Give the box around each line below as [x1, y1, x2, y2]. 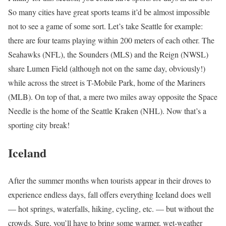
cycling [116, 203, 139, 214]
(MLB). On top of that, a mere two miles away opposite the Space [8, 91, 217, 102]
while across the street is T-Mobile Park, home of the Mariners [8, 77, 205, 88]
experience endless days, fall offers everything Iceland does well [8, 189, 211, 200]
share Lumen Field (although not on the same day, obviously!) [8, 63, 205, 74]
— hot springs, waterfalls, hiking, [8, 203, 116, 214]
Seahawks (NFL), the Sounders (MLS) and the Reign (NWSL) [8, 49, 208, 60]
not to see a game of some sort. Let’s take [8, 21, 141, 32]
